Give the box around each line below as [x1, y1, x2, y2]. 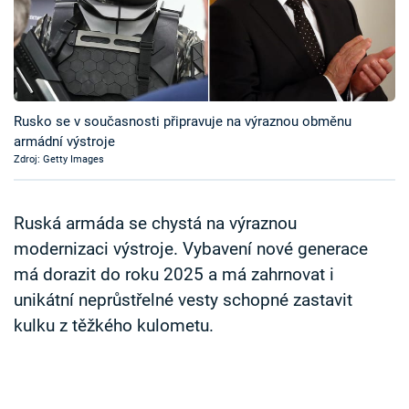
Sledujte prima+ [27, 53, 150, 73]
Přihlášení [41, 108, 120, 129]
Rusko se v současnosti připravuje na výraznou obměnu [14, 113, 351, 131]
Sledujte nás [14, 178, 89, 195]
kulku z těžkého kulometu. [14, 316, 214, 337]
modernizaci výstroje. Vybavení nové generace [14, 239, 368, 260]
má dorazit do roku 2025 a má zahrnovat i [14, 265, 334, 286]
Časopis [27, 7, 90, 28]
